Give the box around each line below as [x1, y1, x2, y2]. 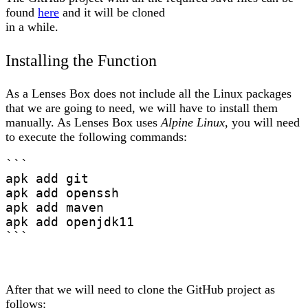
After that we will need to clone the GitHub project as [5, 283, 275, 297]
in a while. [5, 20, 58, 34]
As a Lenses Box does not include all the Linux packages [5, 87, 291, 101]
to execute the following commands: [5, 130, 187, 144]
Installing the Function [5, 52, 157, 70]
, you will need [225, 115, 300, 130]
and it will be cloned [59, 5, 165, 20]
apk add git [5, 171, 89, 186]
